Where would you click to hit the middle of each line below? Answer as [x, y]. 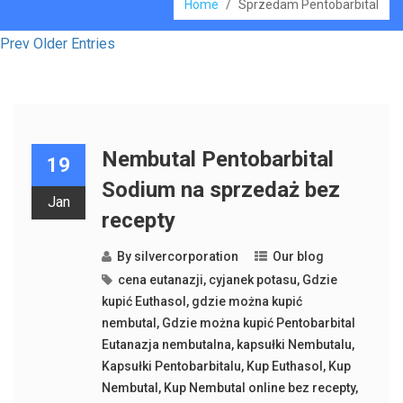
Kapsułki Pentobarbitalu [171, 366]
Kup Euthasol [284, 366]
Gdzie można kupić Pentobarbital [258, 323]
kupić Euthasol [143, 301]
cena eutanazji [160, 280]
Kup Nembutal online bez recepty [259, 388]
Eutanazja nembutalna [166, 345]
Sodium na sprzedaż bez [220, 190]
